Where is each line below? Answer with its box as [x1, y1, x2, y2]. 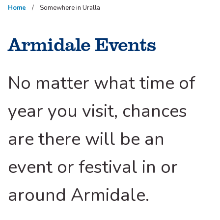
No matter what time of [8, 71, 195, 96]
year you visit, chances [8, 99, 187, 124]
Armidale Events [8, 30, 156, 57]
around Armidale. [8, 183, 149, 208]
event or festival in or [8, 155, 178, 180]
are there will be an [8, 127, 165, 152]
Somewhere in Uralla [40, 3, 100, 13]
